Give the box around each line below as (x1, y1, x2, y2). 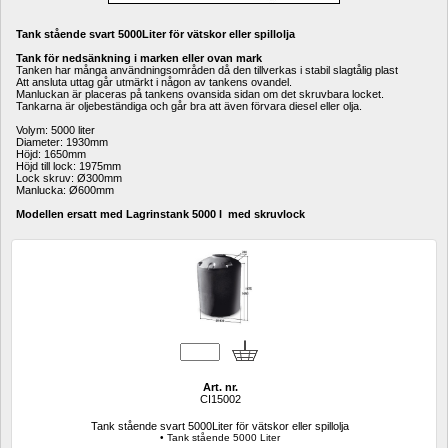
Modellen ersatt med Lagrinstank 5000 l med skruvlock (16, 208, 305, 220)
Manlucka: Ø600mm (16, 184, 114, 196)
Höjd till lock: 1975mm (16, 160, 121, 172)
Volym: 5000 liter (16, 124, 95, 136)
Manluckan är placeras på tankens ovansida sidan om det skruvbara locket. (16, 88, 384, 100)
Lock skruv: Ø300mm (16, 172, 122, 184)
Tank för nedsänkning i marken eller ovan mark (16, 52, 262, 64)
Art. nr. (202, 381, 238, 393)
